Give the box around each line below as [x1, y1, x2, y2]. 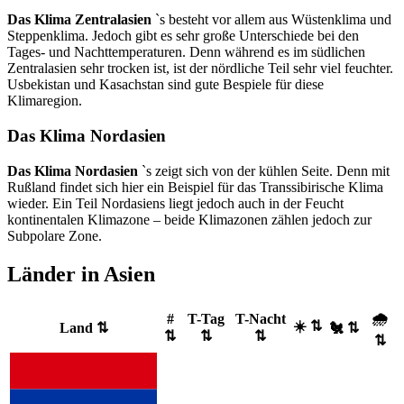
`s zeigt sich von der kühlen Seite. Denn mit [138, 162, 390, 179]
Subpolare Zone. [7, 227, 102, 243]
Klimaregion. [7, 93, 82, 109]
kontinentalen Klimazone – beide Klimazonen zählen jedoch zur [7, 211, 372, 227]
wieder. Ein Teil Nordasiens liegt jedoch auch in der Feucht [7, 195, 344, 211]
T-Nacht [234, 310, 286, 326]
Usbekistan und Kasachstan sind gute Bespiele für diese [7, 77, 324, 93]
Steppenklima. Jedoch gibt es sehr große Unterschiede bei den [7, 28, 359, 44]
